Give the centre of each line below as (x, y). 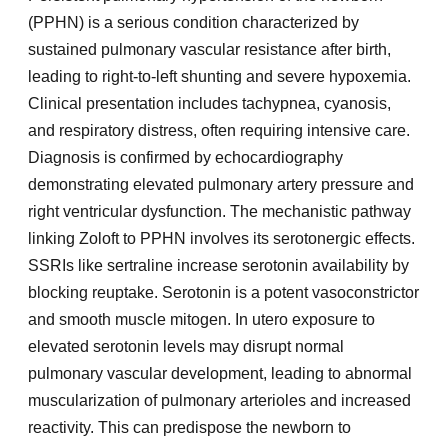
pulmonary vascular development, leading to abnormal (220, 374)
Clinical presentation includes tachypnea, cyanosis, (209, 104)
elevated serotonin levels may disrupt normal (186, 347)
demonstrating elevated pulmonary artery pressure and (221, 185)
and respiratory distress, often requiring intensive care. (219, 131)
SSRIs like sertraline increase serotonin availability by (218, 266)
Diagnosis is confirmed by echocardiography (185, 158)
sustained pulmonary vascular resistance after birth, (209, 50)
